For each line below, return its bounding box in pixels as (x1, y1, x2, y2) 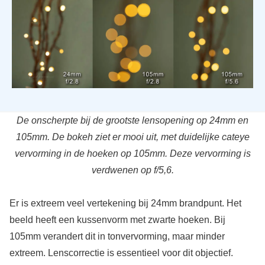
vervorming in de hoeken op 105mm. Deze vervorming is (14, 148, 251, 159)
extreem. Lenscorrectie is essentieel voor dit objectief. (9, 247, 233, 258)
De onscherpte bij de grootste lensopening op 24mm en (17, 115, 248, 125)
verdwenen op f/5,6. (91, 164, 174, 175)
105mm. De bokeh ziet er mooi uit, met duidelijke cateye (15, 131, 250, 142)
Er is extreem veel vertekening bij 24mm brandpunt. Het (9, 198, 241, 208)
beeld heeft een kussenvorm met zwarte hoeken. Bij (9, 214, 225, 225)
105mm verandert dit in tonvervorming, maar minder (9, 231, 225, 241)
